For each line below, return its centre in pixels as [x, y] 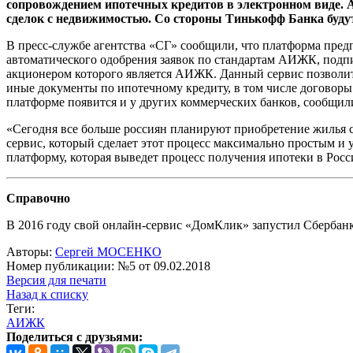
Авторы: [31, 252]
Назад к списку [47, 295]
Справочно [38, 199]
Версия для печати [56, 281]
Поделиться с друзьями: [74, 337]
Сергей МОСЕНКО [108, 252]
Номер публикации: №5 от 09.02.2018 [108, 266]
